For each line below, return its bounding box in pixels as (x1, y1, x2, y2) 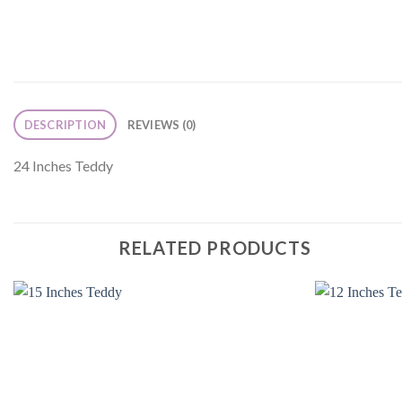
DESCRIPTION (23, 117, 107, 132)
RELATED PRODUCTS (118, 236, 311, 258)
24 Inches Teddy (13, 156, 113, 174)
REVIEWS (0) (127, 117, 197, 132)
